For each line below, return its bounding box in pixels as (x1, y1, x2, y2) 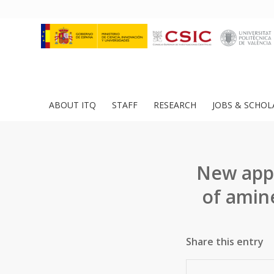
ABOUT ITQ (49, 99, 96, 111)
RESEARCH (154, 99, 196, 111)
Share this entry (186, 235, 264, 248)
